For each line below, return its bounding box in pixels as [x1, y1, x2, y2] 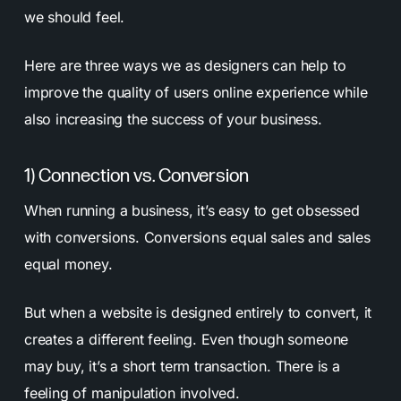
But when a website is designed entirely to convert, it [23, 303, 372, 321]
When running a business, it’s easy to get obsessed [23, 200, 360, 219]
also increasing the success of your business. [23, 109, 322, 128]
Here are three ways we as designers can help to [23, 55, 346, 74]
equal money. [23, 254, 113, 273]
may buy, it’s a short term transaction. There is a [23, 356, 340, 375]
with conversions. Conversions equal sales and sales [23, 227, 371, 246]
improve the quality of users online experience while [23, 82, 368, 101]
